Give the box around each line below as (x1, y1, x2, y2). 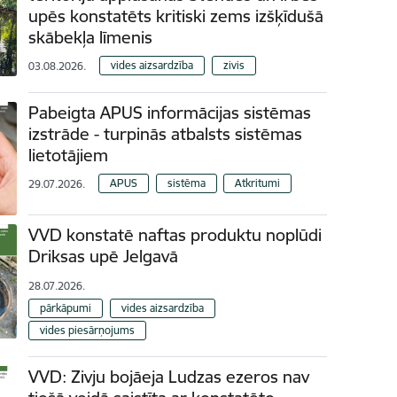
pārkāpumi (40, 300, 92, 315)
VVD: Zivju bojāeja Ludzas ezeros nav (28, 365, 310, 387)
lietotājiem (28, 144, 109, 166)
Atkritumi (235, 175, 281, 190)
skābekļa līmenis (28, 26, 153, 48)
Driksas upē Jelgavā (28, 245, 179, 268)
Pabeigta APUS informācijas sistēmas (28, 102, 312, 123)
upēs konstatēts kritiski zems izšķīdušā (28, 4, 324, 27)
